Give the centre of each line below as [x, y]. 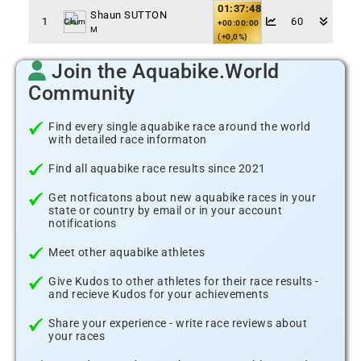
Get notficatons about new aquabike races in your [182, 197]
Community [82, 93]
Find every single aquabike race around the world [179, 127]
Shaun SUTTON [129, 15]
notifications [83, 223]
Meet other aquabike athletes [127, 252]
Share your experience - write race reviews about [178, 323]
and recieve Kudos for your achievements [159, 294]
